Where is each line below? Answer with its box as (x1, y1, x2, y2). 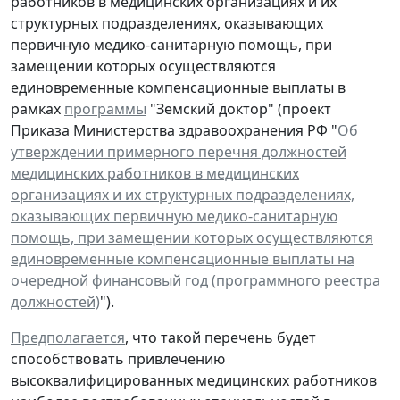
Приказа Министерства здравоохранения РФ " (11, 120, 337, 140)
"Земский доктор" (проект (146, 98, 331, 119)
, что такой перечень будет (125, 327, 316, 347)
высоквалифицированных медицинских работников (11, 370, 377, 390)
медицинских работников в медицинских (11, 162, 299, 183)
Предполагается (11, 327, 125, 347)
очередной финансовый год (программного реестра (11, 270, 380, 290)
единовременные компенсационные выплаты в (11, 77, 346, 97)
